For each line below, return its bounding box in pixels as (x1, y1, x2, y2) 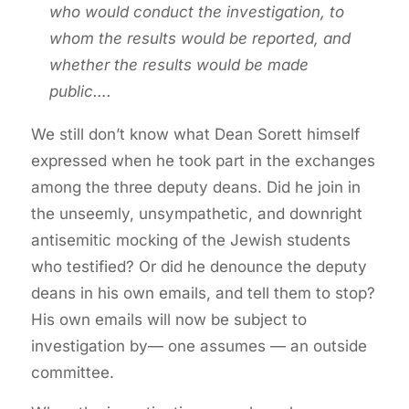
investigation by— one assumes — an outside (30, 337, 367, 356)
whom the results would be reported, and (48, 29, 351, 48)
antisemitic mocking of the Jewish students (30, 231, 351, 250)
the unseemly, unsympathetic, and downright (30, 204, 362, 224)
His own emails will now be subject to (30, 310, 307, 330)
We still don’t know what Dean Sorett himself (30, 125, 360, 144)
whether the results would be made (48, 56, 309, 75)
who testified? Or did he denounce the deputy (30, 257, 367, 277)
